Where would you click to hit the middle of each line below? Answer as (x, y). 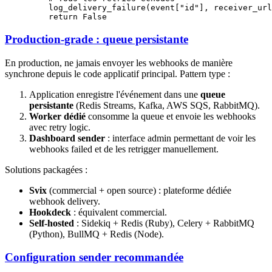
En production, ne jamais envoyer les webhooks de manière (119, 63)
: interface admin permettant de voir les (180, 138)
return (53, 17)
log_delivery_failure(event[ (104, 8)
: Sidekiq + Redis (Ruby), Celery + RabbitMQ (164, 223)
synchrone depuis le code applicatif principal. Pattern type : (117, 73)
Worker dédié (57, 116)
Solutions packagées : (46, 169)
